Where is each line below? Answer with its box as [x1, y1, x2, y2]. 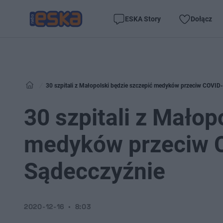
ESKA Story [125, 14, 161, 23]
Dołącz [191, 14, 212, 23]
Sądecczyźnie [24, 158, 165, 185]
